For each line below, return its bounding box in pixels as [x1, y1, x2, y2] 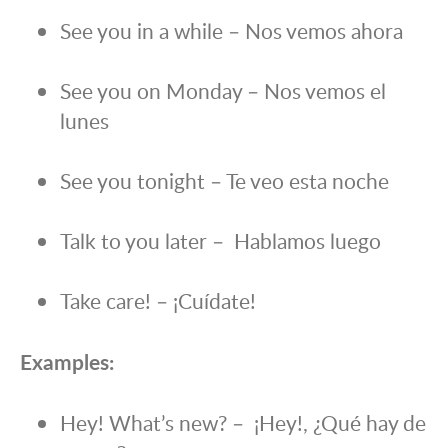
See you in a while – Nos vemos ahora [60, 16, 403, 46]
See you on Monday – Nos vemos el [60, 76, 386, 106]
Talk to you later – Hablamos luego [60, 226, 381, 256]
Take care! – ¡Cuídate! [60, 286, 256, 316]
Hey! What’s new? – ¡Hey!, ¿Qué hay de [60, 408, 426, 438]
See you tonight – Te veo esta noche [60, 166, 389, 196]
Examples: [20, 347, 114, 377]
